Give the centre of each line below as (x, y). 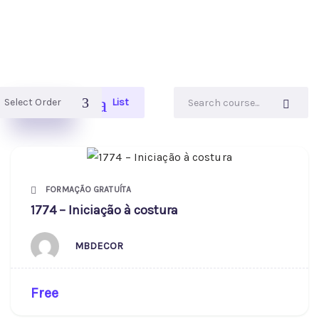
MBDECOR (99, 246)
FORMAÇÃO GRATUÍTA (87, 190)
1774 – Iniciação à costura (104, 210)
